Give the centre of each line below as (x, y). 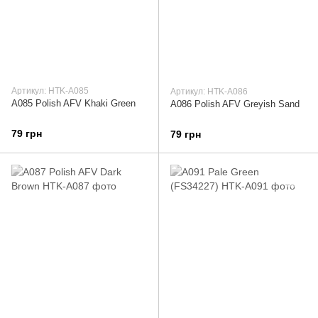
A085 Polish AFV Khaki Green (73, 103)
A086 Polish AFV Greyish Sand (235, 104)
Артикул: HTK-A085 (50, 91)
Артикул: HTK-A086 (209, 91)
